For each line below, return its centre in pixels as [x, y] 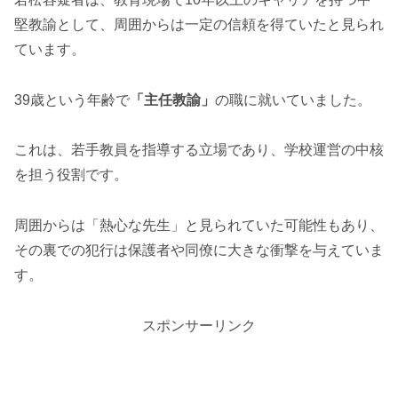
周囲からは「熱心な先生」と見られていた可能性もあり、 [199, 226]
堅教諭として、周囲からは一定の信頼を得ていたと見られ [199, 24]
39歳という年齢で [72, 99]
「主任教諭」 [172, 99]
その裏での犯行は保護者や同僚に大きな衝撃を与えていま [199, 251]
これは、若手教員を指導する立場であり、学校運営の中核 [199, 150]
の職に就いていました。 [293, 99]
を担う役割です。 [71, 175]
